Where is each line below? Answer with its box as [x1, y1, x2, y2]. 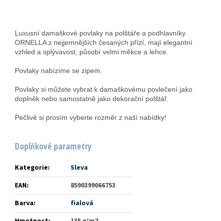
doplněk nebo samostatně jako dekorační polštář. [15, 95, 169, 103]
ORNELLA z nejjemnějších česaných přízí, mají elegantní [15, 38, 192, 47]
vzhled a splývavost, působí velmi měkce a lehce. [15, 48, 168, 56]
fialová [71, 198, 93, 209]
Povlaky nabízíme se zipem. [15, 67, 102, 75]
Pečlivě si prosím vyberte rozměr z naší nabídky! [15, 113, 168, 122]
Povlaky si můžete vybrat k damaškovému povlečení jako [15, 85, 192, 94]
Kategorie [15, 163, 48, 173]
